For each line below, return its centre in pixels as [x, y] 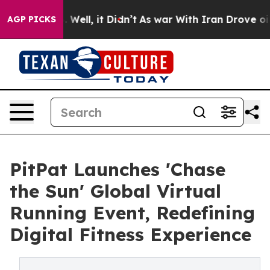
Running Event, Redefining [132, 213]
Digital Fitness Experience [130, 234]
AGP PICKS [32, 19]
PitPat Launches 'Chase [118, 169]
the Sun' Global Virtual [115, 191]
